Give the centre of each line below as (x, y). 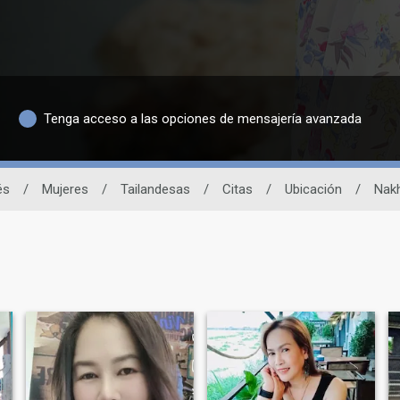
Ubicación (313, 190)
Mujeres (65, 190)
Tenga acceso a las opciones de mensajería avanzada (202, 118)
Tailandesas (155, 190)
